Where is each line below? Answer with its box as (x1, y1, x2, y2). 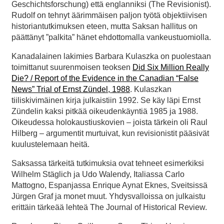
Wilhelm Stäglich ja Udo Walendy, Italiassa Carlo (11, 169, 184, 178)
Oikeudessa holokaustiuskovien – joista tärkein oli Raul (11, 117, 207, 126)
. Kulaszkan (130, 84, 171, 93)
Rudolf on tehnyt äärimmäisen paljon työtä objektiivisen (11, 10, 207, 19)
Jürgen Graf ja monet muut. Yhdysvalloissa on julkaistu (11, 191, 205, 200)
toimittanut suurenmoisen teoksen (11, 62, 132, 71)
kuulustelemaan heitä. (11, 139, 89, 148)
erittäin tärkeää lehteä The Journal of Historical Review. (11, 202, 207, 211)
